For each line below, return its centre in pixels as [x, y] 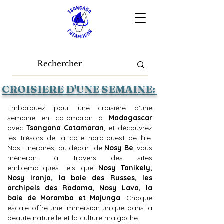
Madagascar [131, 118]
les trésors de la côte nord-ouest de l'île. [80, 138]
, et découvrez [128, 128]
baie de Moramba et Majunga [64, 198]
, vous [143, 148]
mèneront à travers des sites [80, 158]
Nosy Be [119, 148]
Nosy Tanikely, [125, 168]
